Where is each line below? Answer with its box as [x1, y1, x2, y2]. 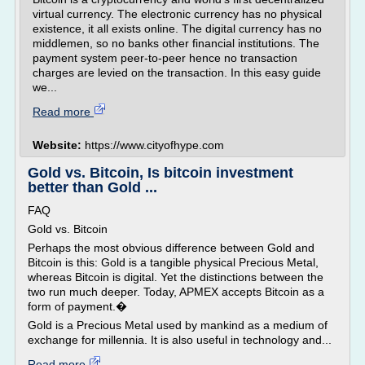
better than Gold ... [28, 179, 157, 196]
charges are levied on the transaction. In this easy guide [33, 66, 321, 79]
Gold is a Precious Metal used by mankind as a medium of [28, 319, 328, 332]
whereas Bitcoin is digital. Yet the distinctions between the [28, 270, 323, 284]
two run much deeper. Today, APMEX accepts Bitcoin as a [28, 285, 324, 298]
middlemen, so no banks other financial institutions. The [33, 37, 319, 50]
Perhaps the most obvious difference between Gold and [28, 241, 314, 254]
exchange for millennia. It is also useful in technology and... [28, 333, 332, 346]
